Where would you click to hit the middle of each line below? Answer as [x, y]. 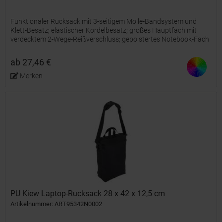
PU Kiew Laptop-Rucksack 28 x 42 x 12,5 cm [88, 193]
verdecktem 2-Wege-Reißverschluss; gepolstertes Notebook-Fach [110, 39]
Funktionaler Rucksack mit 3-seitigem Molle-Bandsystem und [104, 22]
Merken [31, 76]
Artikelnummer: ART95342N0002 [56, 204]
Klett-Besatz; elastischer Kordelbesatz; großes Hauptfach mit [104, 30]
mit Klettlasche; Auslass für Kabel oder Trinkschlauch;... [94, 48]
